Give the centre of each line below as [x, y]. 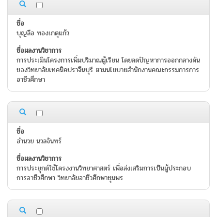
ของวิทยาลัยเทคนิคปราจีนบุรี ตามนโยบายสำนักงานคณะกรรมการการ [108, 70]
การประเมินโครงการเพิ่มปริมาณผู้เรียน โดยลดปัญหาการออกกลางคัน [108, 61]
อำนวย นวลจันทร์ [39, 141]
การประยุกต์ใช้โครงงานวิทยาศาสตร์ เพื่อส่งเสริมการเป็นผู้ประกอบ [104, 169]
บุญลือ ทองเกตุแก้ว [43, 33]
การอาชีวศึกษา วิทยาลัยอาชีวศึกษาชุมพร [70, 178]
